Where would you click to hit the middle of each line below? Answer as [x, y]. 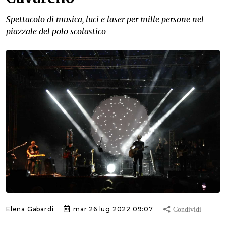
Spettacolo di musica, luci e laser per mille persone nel [105, 19]
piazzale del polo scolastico [56, 32]
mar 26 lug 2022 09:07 [112, 209]
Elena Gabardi [30, 209]
